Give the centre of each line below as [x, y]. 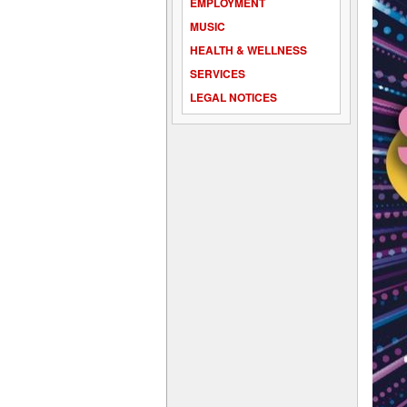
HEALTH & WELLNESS [248, 50]
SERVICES [218, 74]
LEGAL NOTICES [233, 97]
